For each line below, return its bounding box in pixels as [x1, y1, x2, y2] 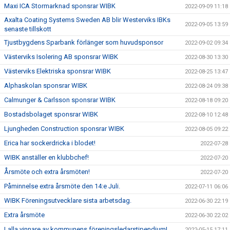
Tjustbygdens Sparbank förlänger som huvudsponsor [4, 39, 163, 46]
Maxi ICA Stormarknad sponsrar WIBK [4, 2, 116, 10]
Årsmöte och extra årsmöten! [4, 168, 90, 176]
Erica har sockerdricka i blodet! [4, 139, 95, 147]
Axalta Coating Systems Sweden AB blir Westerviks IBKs [4, 16, 170, 24]
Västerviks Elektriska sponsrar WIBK [4, 67, 111, 75]
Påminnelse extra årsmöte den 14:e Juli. [4, 182, 120, 190]
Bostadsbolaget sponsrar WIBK [4, 110, 98, 118]
